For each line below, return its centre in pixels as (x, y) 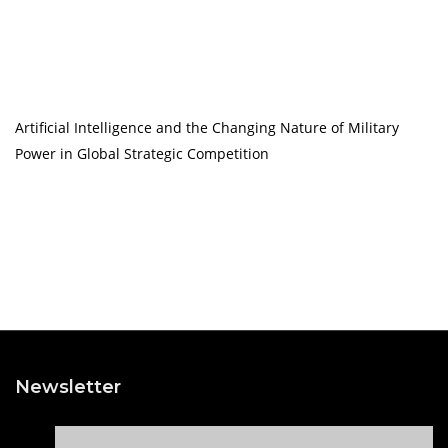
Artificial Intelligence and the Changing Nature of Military (207, 127)
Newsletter (68, 387)
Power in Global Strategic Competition (142, 153)
